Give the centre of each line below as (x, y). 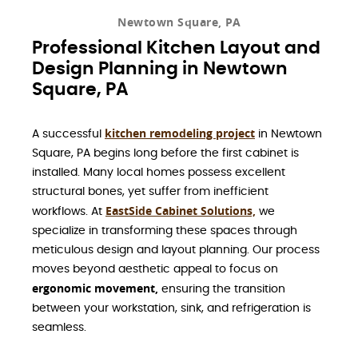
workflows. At (69, 212)
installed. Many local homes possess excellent (159, 173)
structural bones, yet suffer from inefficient (150, 192)
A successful (68, 135)
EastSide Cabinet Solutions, (181, 211)
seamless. (59, 328)
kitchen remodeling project (180, 133)
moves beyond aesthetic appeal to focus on (155, 270)
